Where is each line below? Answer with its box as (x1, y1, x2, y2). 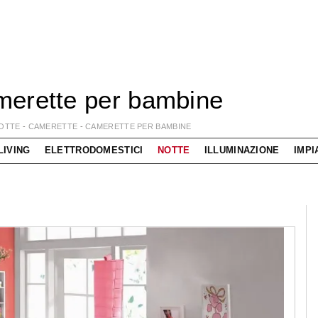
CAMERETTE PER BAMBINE (85, 122, 192, 131)
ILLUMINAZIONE (204, 145, 280, 155)
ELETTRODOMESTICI (44, 145, 143, 155)
